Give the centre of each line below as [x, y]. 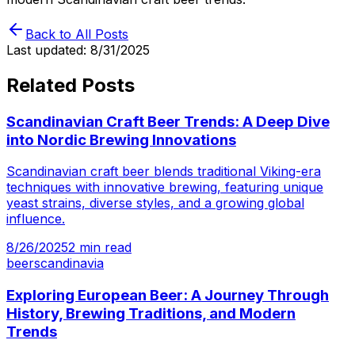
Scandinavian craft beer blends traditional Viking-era [164, 172]
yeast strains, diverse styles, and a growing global [155, 203]
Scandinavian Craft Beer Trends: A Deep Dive [168, 121]
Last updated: [48, 50]
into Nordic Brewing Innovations [121, 139]
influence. [36, 219]
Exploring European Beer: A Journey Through [168, 296]
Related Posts [71, 85]
